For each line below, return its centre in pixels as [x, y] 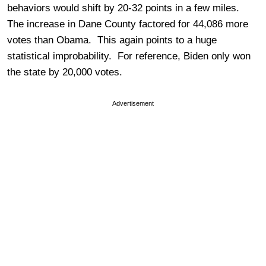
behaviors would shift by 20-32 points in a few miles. [125, 8]
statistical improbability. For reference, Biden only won [129, 56]
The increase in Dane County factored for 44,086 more [128, 24]
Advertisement [133, 103]
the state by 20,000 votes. [65, 72]
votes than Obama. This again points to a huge [112, 40]
